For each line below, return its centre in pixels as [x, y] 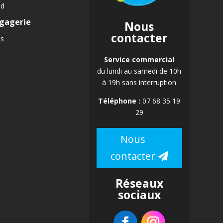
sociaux [139, 194]
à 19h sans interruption [139, 82]
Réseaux [139, 183]
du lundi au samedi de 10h [139, 71]
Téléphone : [119, 101]
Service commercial [139, 59]
